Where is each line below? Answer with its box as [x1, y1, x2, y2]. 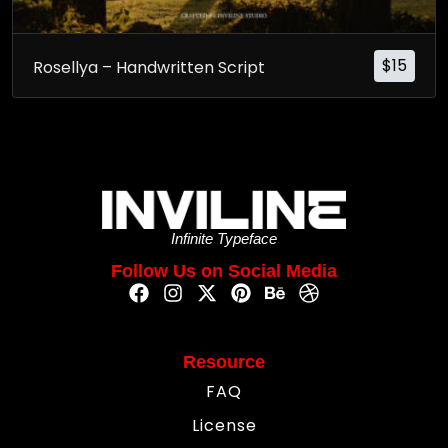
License [191, 413, 257, 437]
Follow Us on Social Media [111, 260, 337, 281]
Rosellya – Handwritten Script [33, 55, 265, 79]
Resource [183, 351, 265, 372]
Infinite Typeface [171, 229, 277, 247]
